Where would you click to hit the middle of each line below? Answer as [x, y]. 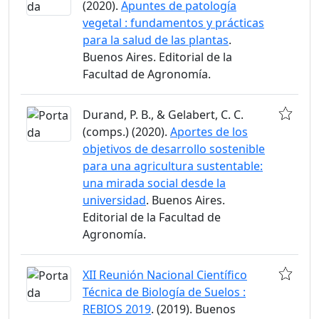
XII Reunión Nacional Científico [165, 275]
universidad [114, 200]
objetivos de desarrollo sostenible [174, 149]
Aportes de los [209, 132]
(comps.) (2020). [126, 132]
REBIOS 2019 [117, 309]
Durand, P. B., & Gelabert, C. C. [163, 115]
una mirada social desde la [154, 183]
